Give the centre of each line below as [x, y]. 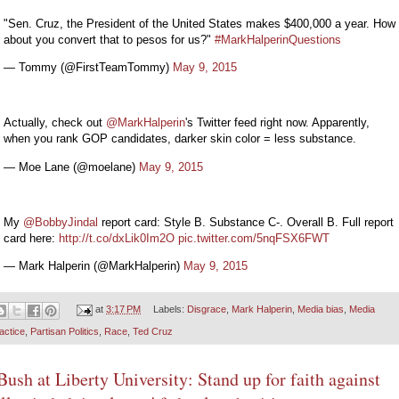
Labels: [170, 309]
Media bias [320, 309]
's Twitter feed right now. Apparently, [277, 123]
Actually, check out [55, 123]
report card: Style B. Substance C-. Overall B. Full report [246, 222]
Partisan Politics [65, 331]
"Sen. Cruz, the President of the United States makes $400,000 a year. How [199, 23]
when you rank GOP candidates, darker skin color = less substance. [180, 139]
